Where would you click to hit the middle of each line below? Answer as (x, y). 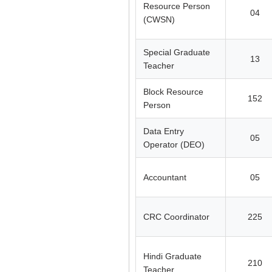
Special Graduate (177, 52)
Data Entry (164, 131)
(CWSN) (159, 19)
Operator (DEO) (174, 144)
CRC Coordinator (176, 216)
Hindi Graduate (172, 256)
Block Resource (173, 91)
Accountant (165, 177)
